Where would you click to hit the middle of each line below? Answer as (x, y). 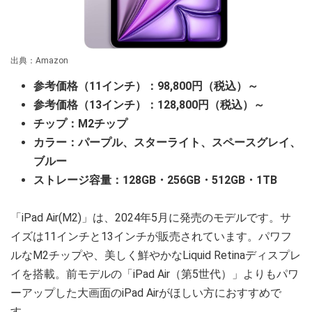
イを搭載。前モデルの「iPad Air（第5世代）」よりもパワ (155, 274)
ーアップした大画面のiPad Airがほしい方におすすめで (146, 293)
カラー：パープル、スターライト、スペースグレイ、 (167, 143)
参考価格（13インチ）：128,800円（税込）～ (149, 105)
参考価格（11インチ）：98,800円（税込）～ (146, 86)
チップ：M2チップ (80, 124)
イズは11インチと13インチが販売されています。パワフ (151, 237)
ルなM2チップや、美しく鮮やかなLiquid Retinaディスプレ (156, 256)
